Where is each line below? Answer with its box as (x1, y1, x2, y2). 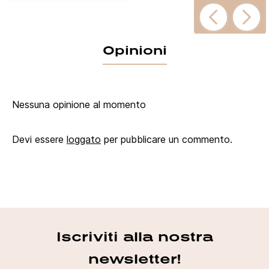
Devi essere (12, 133, 67, 145)
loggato (67, 133, 101, 145)
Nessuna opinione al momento (12, 98, 146, 110)
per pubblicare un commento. (101, 133, 232, 145)
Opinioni (102, 42, 167, 57)
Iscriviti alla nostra (56, 228, 213, 244)
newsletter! (88, 250, 181, 267)
